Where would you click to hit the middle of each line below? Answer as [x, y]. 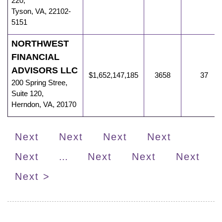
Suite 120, [28, 94]
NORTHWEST [40, 44]
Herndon [25, 105]
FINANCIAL [35, 57]
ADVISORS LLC [45, 71]
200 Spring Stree [38, 83]
